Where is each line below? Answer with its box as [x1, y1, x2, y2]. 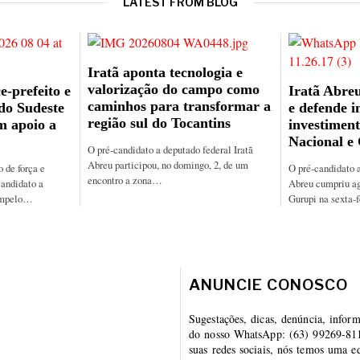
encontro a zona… [88, 172, 162, 187]
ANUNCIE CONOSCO [189, 275, 348, 294]
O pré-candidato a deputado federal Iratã [88, 141, 253, 157]
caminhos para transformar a [88, 98, 271, 115]
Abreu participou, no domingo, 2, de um [88, 157, 248, 172]
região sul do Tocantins [88, 115, 231, 132]
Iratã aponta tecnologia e [88, 64, 243, 81]
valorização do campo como [88, 81, 260, 98]
